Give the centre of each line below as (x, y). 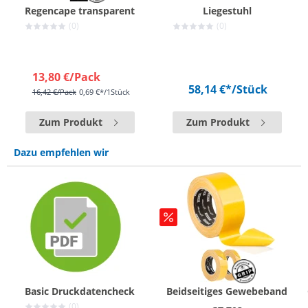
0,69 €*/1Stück (104, 92)
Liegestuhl (227, 11)
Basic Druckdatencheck (80, 291)
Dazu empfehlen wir (61, 152)
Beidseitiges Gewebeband (227, 291)
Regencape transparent (80, 11)
